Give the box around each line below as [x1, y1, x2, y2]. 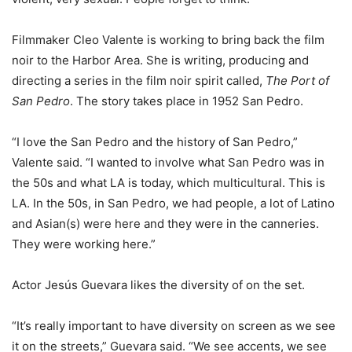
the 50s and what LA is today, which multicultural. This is [12, 175, 325, 191]
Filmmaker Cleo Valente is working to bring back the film [12, 32, 324, 48]
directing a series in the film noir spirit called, [12, 73, 266, 89]
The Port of [266, 73, 329, 89]
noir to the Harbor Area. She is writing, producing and [12, 53, 309, 68]
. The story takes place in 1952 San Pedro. [70, 93, 303, 109]
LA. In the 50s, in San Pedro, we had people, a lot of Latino [12, 196, 335, 211]
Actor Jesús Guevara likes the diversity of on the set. [12, 277, 305, 293]
